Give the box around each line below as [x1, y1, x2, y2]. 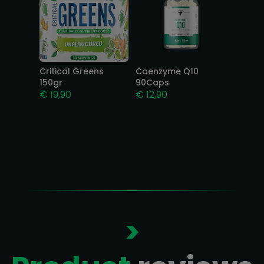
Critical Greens [39, 65, 104, 77]
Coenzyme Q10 [136, 65, 199, 77]
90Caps [136, 76, 170, 88]
